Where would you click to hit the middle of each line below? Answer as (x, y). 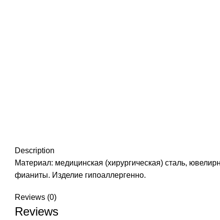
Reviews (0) (36, 197)
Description (35, 151)
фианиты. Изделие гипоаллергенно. (80, 175)
